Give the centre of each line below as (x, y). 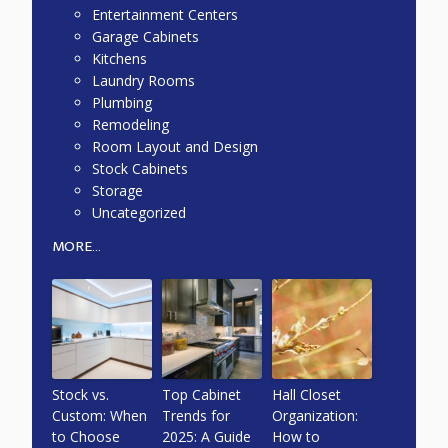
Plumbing (122, 102)
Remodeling (131, 124)
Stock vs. (81, 395)
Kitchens (120, 58)
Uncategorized (139, 212)
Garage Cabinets (146, 36)
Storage (118, 190)
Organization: (315, 416)
